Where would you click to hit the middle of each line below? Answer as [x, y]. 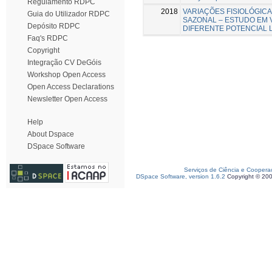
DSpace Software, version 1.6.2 [181, 176]
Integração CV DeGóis [64, 63]
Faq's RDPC [48, 38]
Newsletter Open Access [67, 99]
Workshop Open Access [66, 75]
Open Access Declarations [71, 87]
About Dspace [51, 134]
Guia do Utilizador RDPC [69, 14]
